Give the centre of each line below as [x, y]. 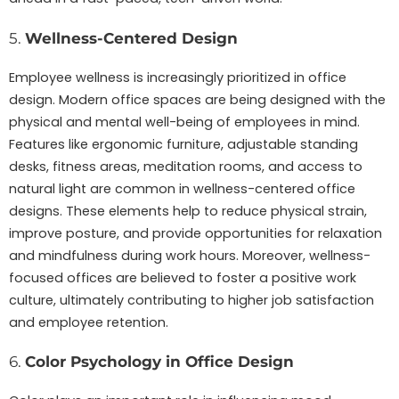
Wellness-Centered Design [131, 38]
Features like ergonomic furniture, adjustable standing [183, 144]
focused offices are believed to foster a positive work [183, 277]
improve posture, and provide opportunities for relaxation [195, 233]
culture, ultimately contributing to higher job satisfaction [191, 300]
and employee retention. [89, 322]
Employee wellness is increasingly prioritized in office [178, 77]
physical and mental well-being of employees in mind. [184, 122]
